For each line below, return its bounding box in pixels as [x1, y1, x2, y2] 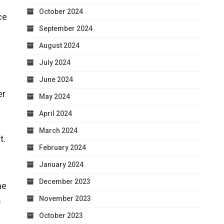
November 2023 [39, 194, 91, 202]
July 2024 [39, 58, 70, 66]
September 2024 [39, 24, 92, 32]
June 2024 [39, 75, 73, 83]
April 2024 [39, 109, 72, 117]
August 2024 [39, 41, 79, 49]
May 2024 [39, 92, 70, 100]
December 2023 [39, 177, 90, 185]
